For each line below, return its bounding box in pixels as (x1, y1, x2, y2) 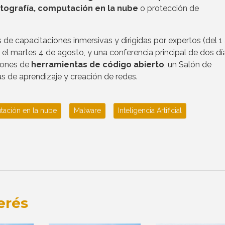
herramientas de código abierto (31, 59, 164, 69)
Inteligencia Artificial (118, 106, 182, 115)
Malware (74, 106, 101, 115)
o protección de (138, 3, 199, 13)
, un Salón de (164, 59, 211, 69)
